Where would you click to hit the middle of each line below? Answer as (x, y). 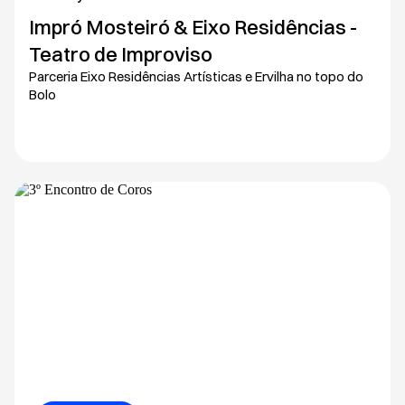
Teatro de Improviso (121, 54)
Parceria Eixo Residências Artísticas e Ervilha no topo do (196, 76)
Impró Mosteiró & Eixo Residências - (193, 27)
